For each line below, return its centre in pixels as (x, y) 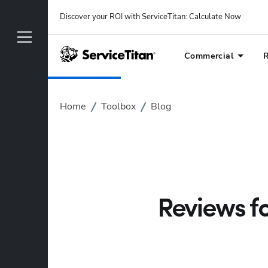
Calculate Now (215, 17)
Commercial (209, 56)
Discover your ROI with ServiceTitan (123, 17)
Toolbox (118, 106)
